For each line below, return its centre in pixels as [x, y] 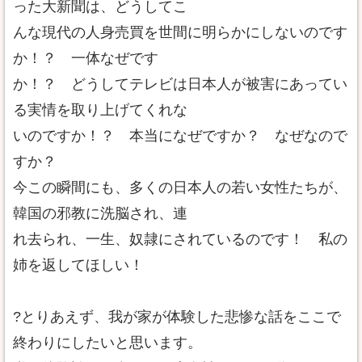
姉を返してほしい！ [78, 265]
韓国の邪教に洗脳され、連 [100, 213]
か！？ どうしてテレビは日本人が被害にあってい [180, 84]
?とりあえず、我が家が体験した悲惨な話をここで [177, 317]
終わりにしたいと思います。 [107, 343]
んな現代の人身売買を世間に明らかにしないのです [180, 32]
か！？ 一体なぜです [86, 58]
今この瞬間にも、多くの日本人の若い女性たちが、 [180, 187]
